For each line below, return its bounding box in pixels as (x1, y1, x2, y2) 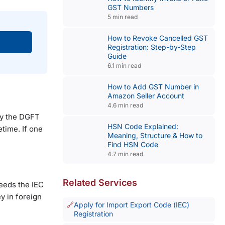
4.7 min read (107, 150, 143, 158)
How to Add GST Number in (107, 82, 199, 91)
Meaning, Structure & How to (107, 131, 202, 140)
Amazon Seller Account (107, 91, 184, 100)
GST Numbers (107, 3, 154, 12)
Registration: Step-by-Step (107, 43, 196, 51)
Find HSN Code (107, 140, 158, 149)
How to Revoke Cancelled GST (107, 34, 208, 42)
